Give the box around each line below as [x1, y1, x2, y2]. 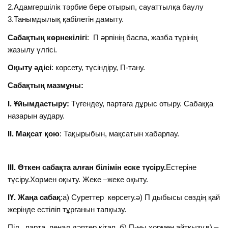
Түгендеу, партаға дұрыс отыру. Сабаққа [69, 99, 214, 108]
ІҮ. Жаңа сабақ [8, 192, 61, 202]
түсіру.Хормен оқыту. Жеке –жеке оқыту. [8, 175, 149, 184]
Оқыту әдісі [8, 63, 52, 72]
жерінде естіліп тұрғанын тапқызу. [8, 205, 127, 214]
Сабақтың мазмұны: [8, 81, 84, 90]
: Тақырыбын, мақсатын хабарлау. [60, 129, 180, 138]
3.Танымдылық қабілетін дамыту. [8, 15, 124, 24]
